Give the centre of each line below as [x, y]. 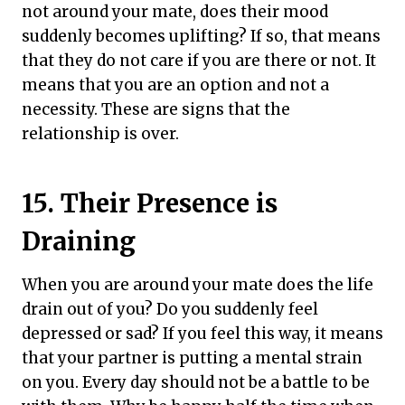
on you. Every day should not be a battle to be [196, 382]
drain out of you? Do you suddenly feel [170, 309]
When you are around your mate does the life [198, 284]
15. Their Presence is [150, 203]
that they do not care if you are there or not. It [199, 60]
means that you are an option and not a [175, 85]
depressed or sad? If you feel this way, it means [202, 333]
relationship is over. [100, 133]
